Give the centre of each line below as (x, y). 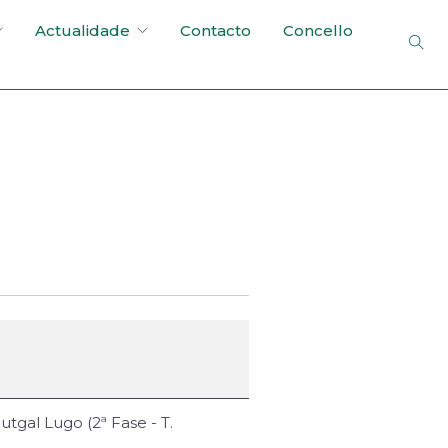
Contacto (215, 30)
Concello (318, 30)
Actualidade (82, 30)
